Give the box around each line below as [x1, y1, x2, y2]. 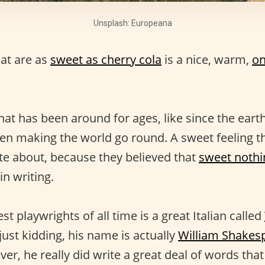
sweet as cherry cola [50, 51, 161, 68]
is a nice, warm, [161, 51, 252, 68]
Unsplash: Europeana [93, 18, 172, 28]
